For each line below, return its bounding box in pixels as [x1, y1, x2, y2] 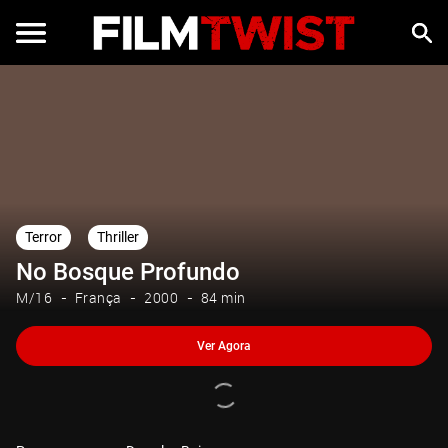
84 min [200, 288, 246, 307]
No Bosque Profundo [16, 258, 240, 286]
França [74, 288, 122, 307]
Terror [25, 229, 62, 245]
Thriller [97, 229, 139, 245]
